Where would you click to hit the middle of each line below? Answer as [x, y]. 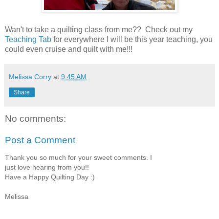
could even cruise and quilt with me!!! [71, 49]
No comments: [35, 119]
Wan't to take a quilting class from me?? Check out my [99, 29]
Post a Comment [40, 140]
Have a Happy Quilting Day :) [50, 177]
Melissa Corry [30, 77]
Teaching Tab [28, 39]
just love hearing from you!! [47, 167]
